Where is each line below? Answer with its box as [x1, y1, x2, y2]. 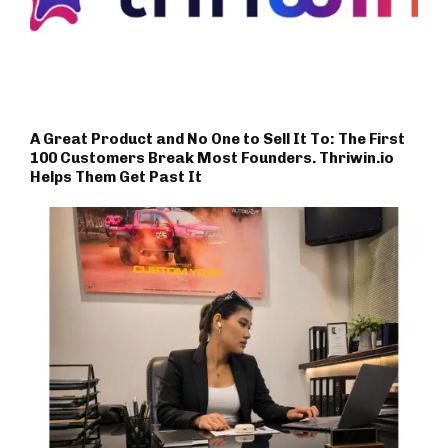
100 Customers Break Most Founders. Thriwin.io [30, 148, 394, 167]
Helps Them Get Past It [30, 167, 202, 186]
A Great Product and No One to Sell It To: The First [30, 129, 405, 148]
